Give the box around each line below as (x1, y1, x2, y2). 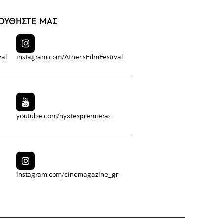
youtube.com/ (16, 112, 59, 120)
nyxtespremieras (59, 112, 111, 120)
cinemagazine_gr (64, 171, 118, 179)
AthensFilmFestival (64, 54, 123, 62)
